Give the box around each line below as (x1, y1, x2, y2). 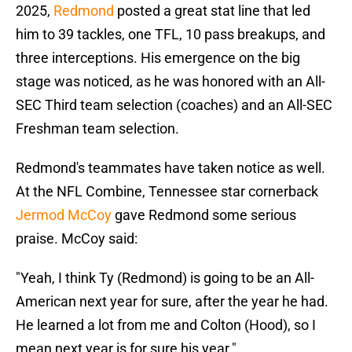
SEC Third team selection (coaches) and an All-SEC (16, 97, 332, 114)
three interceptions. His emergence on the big (16, 49, 300, 67)
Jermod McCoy (16, 207, 112, 224)
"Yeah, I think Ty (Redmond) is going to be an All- (16, 269, 314, 287)
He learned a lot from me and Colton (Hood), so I (16, 317, 316, 334)
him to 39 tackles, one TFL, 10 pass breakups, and (16, 26, 325, 43)
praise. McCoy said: (16, 230, 137, 247)
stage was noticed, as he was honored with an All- (16, 73, 325, 90)
